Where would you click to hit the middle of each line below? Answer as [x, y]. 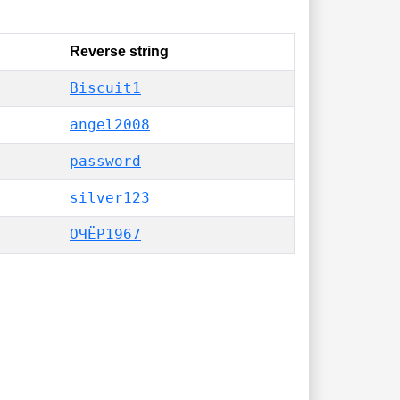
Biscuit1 [105, 88]
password [105, 161]
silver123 [110, 198]
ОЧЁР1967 [105, 234]
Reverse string [119, 51]
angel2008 [110, 125]
